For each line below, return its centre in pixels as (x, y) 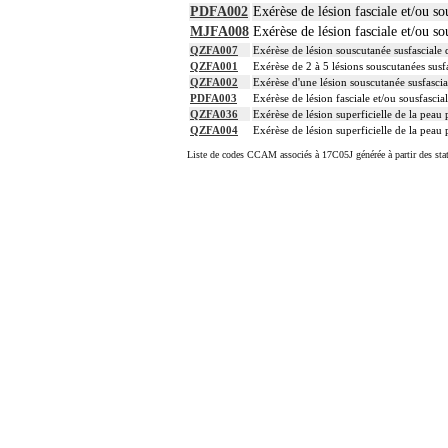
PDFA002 (219, 12)
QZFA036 (214, 114)
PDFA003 (213, 98)
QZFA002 (214, 82)
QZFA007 (214, 50)
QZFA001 (214, 66)
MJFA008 (219, 32)
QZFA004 (214, 130)
